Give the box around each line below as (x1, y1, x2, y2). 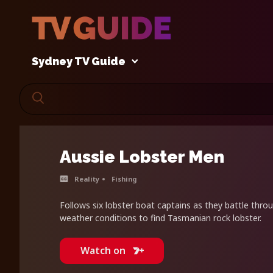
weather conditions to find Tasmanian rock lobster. (60, 212, 261, 224)
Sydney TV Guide (32, 55, 126, 68)
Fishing (112, 174, 136, 184)
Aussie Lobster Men (60, 147, 224, 168)
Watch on (80, 244, 126, 258)
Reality (74, 174, 99, 184)
